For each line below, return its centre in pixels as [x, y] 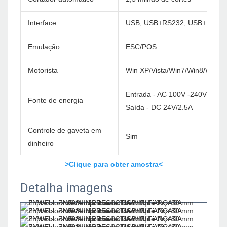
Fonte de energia [55, 101]
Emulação [44, 47]
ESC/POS [141, 47]
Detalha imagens [67, 188]
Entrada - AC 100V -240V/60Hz [176, 94]
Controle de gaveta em [65, 130]
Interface [42, 23]
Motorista [43, 71]
